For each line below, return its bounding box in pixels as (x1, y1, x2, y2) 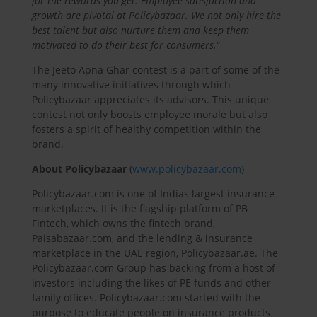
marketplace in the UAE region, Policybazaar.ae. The (31, 246, 278, 260)
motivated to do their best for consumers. (31, 38, 217, 52)
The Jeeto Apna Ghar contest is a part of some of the (31, 62, 279, 76)
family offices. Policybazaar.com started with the (31, 290, 260, 304)
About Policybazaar (31, 161, 127, 175)
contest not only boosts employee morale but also (31, 107, 267, 121)
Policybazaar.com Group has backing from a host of (31, 260, 275, 275)
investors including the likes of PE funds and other (31, 275, 271, 289)
